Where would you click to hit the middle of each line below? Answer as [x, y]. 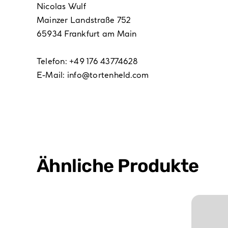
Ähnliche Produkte [118, 166]
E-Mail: [52, 75]
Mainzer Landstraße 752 [83, 20]
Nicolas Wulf [61, 6]
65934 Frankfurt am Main [87, 34]
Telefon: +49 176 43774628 [87, 61]
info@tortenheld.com [108, 75]
